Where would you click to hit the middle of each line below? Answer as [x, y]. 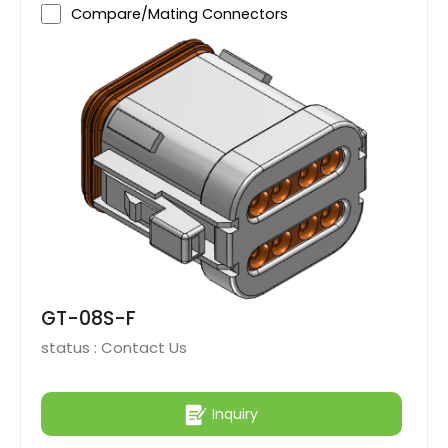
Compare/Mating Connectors [179, 13]
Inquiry [235, 413]
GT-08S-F [88, 319]
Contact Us [144, 348]
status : [71, 348]
